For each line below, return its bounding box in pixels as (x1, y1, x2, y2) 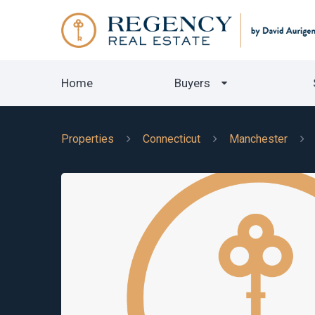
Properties (61, 132, 114, 146)
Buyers (174, 76, 211, 90)
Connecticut (143, 132, 200, 146)
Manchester (229, 132, 288, 146)
